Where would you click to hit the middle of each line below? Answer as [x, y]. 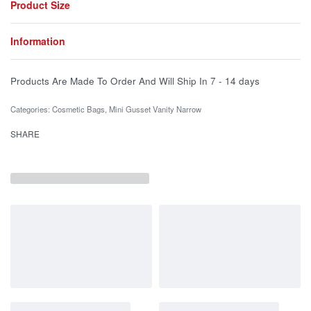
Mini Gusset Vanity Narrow [155, 109]
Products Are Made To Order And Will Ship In [109, 81]
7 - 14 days [235, 81]
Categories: [31, 109]
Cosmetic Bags [78, 109]
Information [38, 41]
